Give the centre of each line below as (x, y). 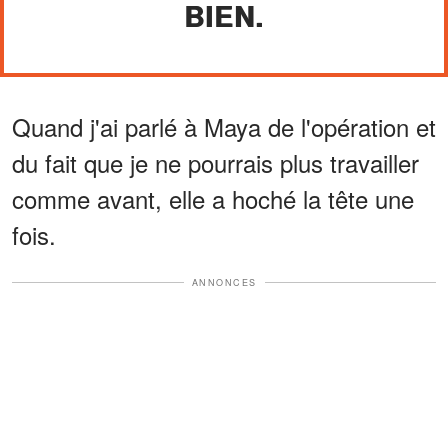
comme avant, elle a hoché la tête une (213, 198)
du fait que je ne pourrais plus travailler (215, 162)
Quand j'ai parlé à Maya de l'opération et (224, 126)
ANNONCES (224, 282)
